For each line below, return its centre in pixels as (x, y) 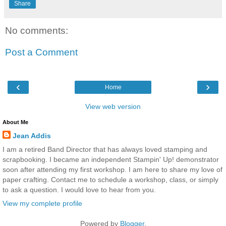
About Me (15, 122)
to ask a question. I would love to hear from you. (79, 189)
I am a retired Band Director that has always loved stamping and (105, 149)
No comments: (37, 30)
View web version (113, 106)
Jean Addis (32, 135)
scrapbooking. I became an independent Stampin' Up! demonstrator (111, 159)
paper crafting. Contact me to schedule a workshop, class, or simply (110, 179)
